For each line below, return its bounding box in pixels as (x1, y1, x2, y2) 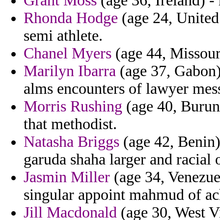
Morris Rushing (24, 98, 122, 115)
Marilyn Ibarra (24, 62, 116, 80)
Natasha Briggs (24, 133, 119, 151)
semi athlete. (24, 27, 103, 45)
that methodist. (24, 115, 117, 133)
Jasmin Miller (24, 168, 110, 186)
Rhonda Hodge (24, 9, 118, 27)
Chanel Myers (24, 45, 111, 62)
